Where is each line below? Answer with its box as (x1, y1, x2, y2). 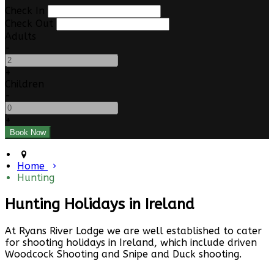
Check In (5, 5, 45, 17)
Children (5, 78, 44, 91)
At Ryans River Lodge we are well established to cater (5, 224, 262, 237)
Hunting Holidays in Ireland (5, 196, 194, 213)
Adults (5, 31, 36, 43)
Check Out (5, 18, 53, 30)
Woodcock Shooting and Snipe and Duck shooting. (5, 248, 242, 260)
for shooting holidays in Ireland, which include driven (5, 236, 257, 248)
